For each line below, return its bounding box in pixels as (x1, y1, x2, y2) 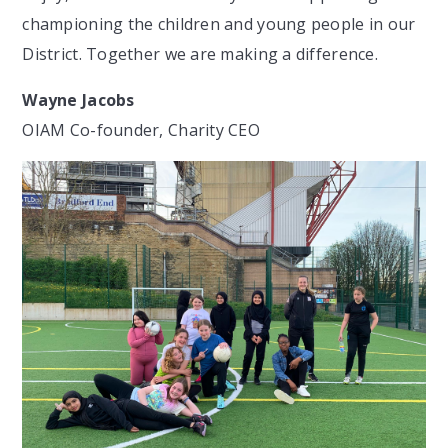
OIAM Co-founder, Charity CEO (22, 118, 261, 141)
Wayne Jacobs (22, 88, 135, 111)
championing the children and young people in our (22, 12, 416, 35)
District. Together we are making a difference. (22, 42, 378, 65)
